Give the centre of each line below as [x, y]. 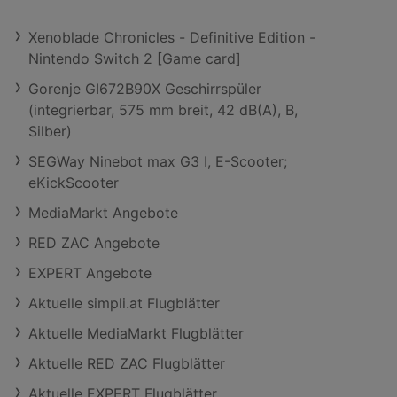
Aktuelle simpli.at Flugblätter [124, 303]
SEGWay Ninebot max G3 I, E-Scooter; [158, 161]
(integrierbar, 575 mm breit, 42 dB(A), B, [163, 110]
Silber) [50, 131]
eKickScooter [74, 183]
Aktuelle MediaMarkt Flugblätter [136, 333]
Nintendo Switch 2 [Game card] [135, 58]
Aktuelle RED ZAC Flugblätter [127, 363]
